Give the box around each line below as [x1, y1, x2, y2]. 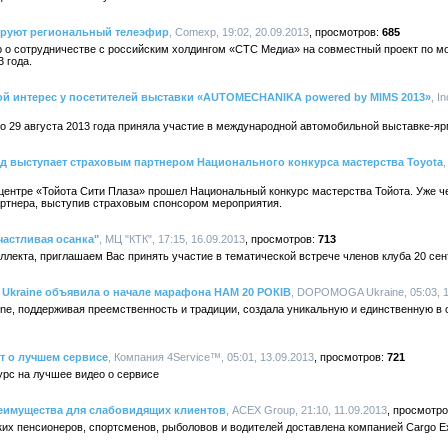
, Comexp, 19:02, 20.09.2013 [169, 26, 309, 38]
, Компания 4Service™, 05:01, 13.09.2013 [108, 351, 314, 363]
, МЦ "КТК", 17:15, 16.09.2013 [99, 233, 245, 245]
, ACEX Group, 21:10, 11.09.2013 [226, 404, 387, 416]
